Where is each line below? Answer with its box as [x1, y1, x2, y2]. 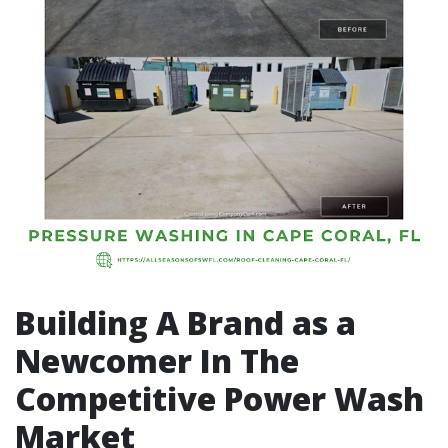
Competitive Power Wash [15, 377, 424, 420]
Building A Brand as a [15, 301, 356, 344]
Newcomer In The [15, 339, 299, 382]
